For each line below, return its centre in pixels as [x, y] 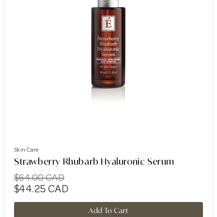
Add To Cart [108, 210]
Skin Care [26, 150]
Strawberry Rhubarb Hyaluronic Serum [94, 161]
